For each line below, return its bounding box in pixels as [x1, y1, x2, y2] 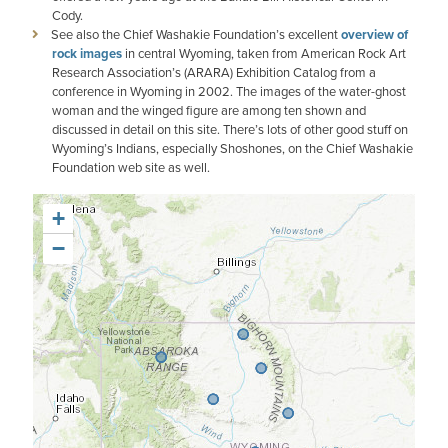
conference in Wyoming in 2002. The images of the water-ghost [52, 82, 406, 100]
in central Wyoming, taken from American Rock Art [122, 44, 406, 62]
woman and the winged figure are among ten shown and [52, 101, 366, 119]
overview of [341, 25, 408, 44]
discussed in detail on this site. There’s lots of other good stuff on [52, 120, 408, 138]
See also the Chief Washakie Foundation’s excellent [51, 25, 341, 43]
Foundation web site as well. [52, 158, 210, 176]
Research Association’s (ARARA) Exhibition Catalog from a [52, 63, 376, 81]
